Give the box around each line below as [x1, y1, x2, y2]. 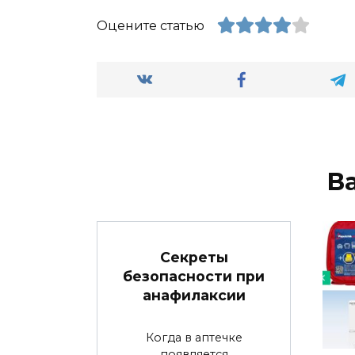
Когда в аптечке [145, 330, 242, 345]
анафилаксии [142, 286, 246, 303]
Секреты [159, 248, 228, 265]
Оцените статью [97, 18, 204, 34]
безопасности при [123, 267, 265, 284]
